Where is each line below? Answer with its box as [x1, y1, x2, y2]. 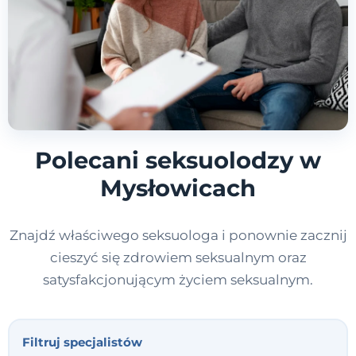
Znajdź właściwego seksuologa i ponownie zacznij [9, 227, 347, 244]
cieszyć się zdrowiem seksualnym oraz [49, 250, 307, 266]
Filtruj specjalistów [21, 335, 142, 350]
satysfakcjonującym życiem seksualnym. [43, 272, 313, 288]
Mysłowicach [100, 174, 256, 203]
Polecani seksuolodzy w [35, 146, 321, 175]
